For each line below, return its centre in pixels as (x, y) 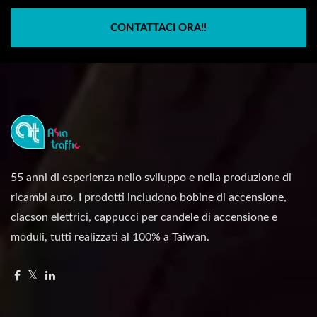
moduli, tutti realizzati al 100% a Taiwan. (110, 237)
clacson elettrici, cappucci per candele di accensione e (144, 217)
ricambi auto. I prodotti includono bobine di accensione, (149, 197)
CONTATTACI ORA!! (158, 28)
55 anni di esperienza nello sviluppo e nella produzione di (151, 178)
